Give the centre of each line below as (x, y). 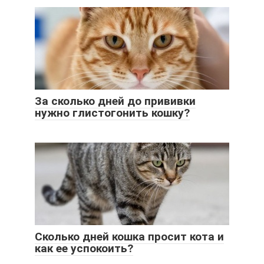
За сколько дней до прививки (115, 101)
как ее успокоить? (84, 248)
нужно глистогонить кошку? (112, 113)
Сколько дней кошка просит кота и (129, 236)
